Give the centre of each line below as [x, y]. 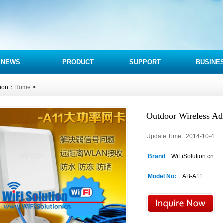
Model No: [162, 176]
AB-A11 [190, 176]
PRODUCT [78, 62]
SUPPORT [145, 62]
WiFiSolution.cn [190, 156]
